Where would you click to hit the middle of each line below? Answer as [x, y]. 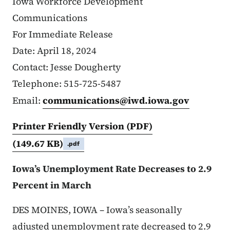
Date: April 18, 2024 [54, 51]
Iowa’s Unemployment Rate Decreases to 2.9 [112, 169]
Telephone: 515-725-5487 [67, 84]
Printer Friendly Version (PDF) [82, 126]
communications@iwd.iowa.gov [116, 101]
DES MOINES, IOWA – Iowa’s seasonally [97, 210]
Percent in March [52, 185]
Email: [27, 101]
